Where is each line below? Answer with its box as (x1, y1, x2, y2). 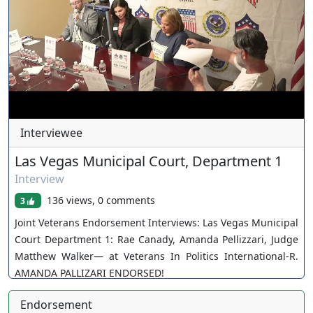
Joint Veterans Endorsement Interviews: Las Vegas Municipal (15, 215, 298, 229)
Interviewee (20, 124, 82, 140)
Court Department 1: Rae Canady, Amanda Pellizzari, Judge (15, 232, 298, 246)
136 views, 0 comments (46, 193, 155, 207)
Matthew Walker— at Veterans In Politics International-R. (15, 249, 298, 263)
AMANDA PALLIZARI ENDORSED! (15, 265, 164, 279)
